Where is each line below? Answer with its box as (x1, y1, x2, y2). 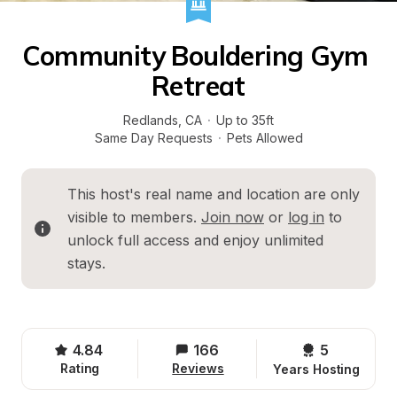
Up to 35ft (216, 113, 274, 128)
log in (288, 208, 324, 226)
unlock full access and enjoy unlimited (67, 231, 323, 249)
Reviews (172, 361, 224, 376)
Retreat (152, 69, 245, 103)
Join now (201, 208, 264, 226)
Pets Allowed (226, 130, 303, 145)
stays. (67, 254, 105, 272)
